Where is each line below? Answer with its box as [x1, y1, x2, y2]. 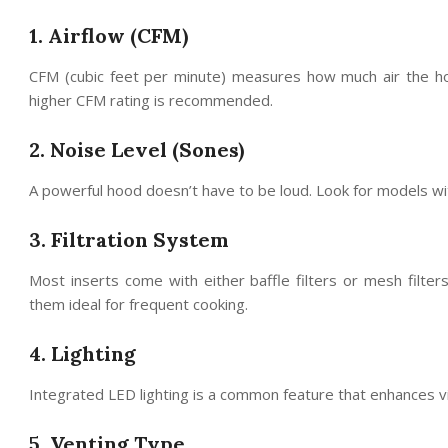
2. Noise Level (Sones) [29, 136, 244, 162]
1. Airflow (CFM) [29, 22, 188, 48]
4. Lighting [29, 340, 136, 366]
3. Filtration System [29, 226, 229, 252]
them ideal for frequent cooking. [29, 293, 248, 314]
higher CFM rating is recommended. [29, 89, 273, 110]
